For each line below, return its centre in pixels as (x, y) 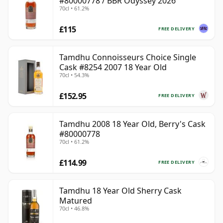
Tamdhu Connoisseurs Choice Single (128, 57)
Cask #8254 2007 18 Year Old (113, 67)
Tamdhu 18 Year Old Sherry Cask (120, 191)
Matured (76, 201)
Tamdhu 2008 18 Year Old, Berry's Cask (132, 124)
